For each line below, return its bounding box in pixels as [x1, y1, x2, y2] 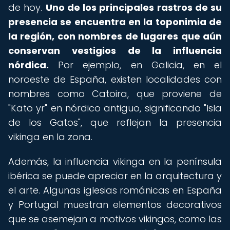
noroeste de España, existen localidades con [8, 73, 222, 86]
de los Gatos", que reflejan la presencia [8, 116, 222, 129]
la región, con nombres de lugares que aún [8, 30, 222, 43]
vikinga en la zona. [8, 130, 92, 143]
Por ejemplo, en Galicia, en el [49, 59, 222, 71]
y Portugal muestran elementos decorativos [8, 198, 222, 211]
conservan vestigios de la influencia [8, 44, 222, 57]
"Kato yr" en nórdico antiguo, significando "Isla [8, 102, 222, 114]
